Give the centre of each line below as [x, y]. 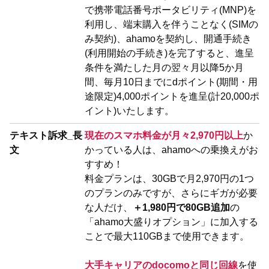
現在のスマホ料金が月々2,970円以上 [164, 135]
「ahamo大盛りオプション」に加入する [171, 222]
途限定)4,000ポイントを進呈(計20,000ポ [172, 96]
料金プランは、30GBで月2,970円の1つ [169, 178]
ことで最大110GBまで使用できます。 [167, 236]
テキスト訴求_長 [46, 135]
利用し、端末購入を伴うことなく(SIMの [171, 24]
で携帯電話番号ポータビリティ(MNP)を [170, 10]
